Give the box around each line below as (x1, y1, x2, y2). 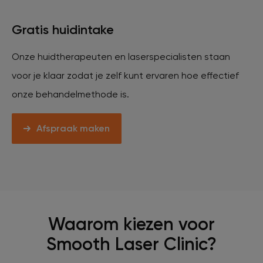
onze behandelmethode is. (12, 88, 129, 100)
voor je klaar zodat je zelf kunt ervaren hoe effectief (12, 69, 239, 81)
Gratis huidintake (12, 21, 114, 38)
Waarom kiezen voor (48, 213, 215, 235)
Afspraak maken (36, 122, 110, 134)
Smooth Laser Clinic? (46, 233, 217, 255)
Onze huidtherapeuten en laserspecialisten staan (12, 50, 230, 62)
